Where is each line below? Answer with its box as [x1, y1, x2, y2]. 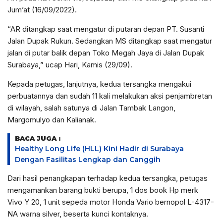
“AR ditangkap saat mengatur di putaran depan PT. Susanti [7, 24, 204, 34]
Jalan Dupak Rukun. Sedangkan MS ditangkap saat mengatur [7, 36, 212, 46]
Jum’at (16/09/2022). [7, 5, 77, 14]
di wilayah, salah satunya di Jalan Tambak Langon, [7, 103, 175, 112]
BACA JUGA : [15, 134, 60, 142]
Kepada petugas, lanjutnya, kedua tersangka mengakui [7, 79, 191, 89]
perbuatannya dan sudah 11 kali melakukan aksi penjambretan [7, 91, 212, 101]
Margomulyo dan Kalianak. [7, 115, 96, 124]
